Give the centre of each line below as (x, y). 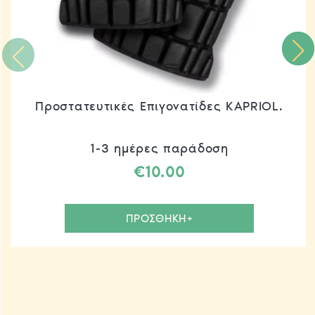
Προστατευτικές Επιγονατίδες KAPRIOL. (159, 106)
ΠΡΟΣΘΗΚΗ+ (159, 218)
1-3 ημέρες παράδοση (159, 148)
